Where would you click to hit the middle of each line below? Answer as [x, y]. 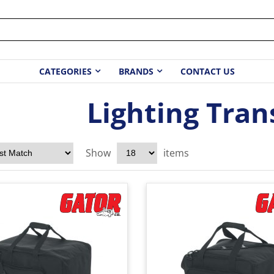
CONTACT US [208, 72]
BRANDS [136, 72]
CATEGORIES [65, 72]
